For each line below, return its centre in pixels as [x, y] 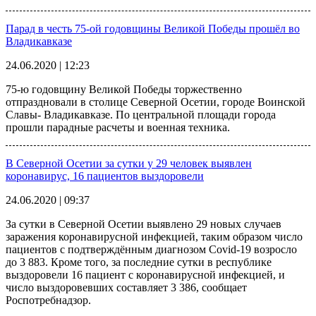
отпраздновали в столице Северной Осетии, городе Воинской [156, 102]
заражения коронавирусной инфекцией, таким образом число [154, 236]
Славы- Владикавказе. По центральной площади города [141, 114]
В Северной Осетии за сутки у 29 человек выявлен [129, 163]
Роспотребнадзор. [48, 300]
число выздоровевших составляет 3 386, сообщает [126, 287]
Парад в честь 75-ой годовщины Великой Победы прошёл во [153, 28]
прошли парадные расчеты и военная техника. [118, 127]
